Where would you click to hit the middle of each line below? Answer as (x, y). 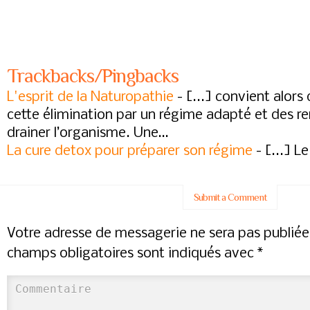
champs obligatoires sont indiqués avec (132, 254)
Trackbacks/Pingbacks (93, 75)
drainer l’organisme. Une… (88, 133)
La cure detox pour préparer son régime (130, 151)
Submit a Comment (230, 197)
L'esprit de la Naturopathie (90, 97)
